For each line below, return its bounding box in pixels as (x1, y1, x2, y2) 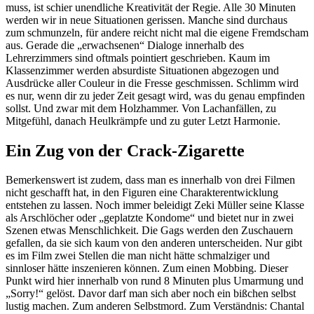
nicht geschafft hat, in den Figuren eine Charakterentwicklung (6, 186, 278, 199)
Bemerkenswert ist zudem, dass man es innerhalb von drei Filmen (6, 174, 295, 186)
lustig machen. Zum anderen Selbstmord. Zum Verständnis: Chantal (6, 300, 304, 313)
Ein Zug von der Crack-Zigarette (6, 141, 245, 160)
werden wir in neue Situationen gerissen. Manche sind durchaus (6, 13, 287, 26)
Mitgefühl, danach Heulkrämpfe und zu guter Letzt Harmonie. (6, 114, 280, 127)
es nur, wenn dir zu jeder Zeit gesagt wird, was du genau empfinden (6, 89, 305, 102)
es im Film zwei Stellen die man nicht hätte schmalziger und (6, 250, 270, 262)
